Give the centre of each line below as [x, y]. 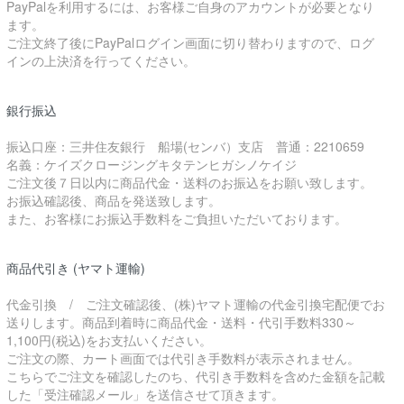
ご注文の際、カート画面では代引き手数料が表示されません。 [183, 358]
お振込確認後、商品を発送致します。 [113, 201]
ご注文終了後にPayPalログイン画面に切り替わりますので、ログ [190, 43]
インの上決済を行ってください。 [101, 61]
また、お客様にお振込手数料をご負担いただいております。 [176, 219]
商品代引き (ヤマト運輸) [75, 268]
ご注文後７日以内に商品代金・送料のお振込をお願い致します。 [189, 183]
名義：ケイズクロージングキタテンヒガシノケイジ [151, 165]
